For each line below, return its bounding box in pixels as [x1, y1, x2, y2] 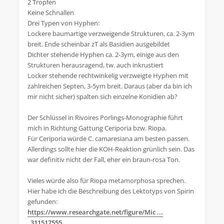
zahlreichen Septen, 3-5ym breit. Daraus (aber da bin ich [27, 81, 192, 90]
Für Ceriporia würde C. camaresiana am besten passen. [27, 134, 189, 143]
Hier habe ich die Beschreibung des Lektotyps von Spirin [27, 186, 194, 195]
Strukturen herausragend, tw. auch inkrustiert [27, 60, 163, 69]
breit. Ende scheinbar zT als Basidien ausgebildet [27, 39, 170, 48]
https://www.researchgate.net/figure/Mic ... [27, 207, 163, 216]
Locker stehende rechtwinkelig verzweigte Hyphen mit [27, 71, 188, 80]
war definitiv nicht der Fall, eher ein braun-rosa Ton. [27, 155, 180, 164]
